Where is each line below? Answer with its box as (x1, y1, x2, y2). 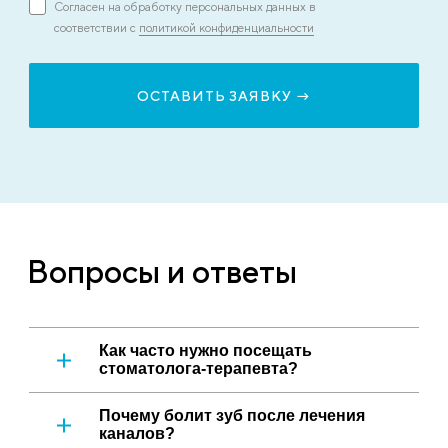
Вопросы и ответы (27, 253, 297, 291)
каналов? (99, 425, 175, 443)
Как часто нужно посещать (99, 342, 312, 360)
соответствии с (54, 21, 139, 36)
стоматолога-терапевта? (99, 360, 298, 378)
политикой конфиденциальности (139, 21, 314, 36)
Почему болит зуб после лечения (99, 407, 365, 425)
